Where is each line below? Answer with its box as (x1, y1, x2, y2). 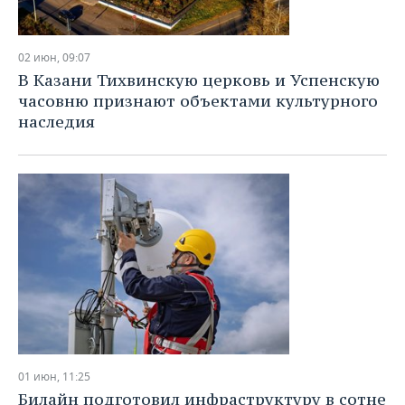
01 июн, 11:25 (18, 369, 90, 384)
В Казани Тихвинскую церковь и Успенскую (18, 70, 380, 90)
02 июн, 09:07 (18, 50, 90, 65)
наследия (18, 111, 95, 132)
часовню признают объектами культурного (18, 90, 378, 111)
